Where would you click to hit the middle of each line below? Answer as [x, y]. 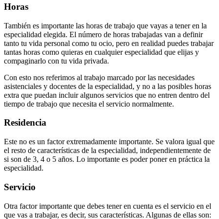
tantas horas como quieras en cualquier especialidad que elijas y [101, 52]
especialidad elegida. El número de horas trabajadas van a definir [103, 34]
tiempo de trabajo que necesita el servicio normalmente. [89, 104]
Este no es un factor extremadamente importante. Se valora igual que [109, 142]
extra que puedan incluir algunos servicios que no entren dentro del [107, 95]
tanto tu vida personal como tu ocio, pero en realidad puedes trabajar [109, 43]
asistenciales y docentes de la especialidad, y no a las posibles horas [108, 86]
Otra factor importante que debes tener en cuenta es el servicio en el [108, 206]
